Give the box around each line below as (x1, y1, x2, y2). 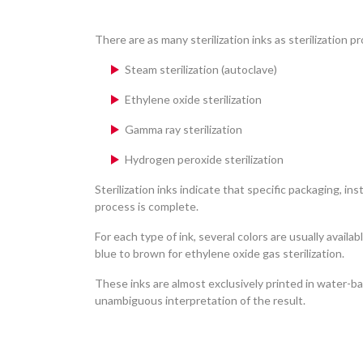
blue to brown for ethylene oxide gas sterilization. (95, 246, 344, 260)
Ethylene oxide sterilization (125, 92, 262, 106)
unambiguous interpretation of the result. (95, 293, 305, 307)
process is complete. (95, 199, 199, 213)
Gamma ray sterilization (125, 122, 242, 136)
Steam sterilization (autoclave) (125, 62, 277, 76)
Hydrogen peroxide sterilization (125, 152, 284, 166)
